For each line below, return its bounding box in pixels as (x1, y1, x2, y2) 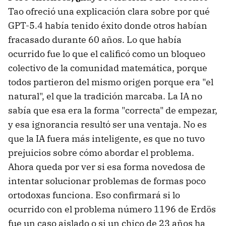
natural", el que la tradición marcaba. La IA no (8, 90, 202, 102)
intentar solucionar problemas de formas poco (8, 175, 206, 187)
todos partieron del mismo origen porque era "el (8, 76, 213, 88)
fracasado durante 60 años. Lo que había (8, 33, 182, 45)
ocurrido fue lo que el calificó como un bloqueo (8, 47, 205, 60)
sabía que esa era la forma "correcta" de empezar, (8, 104, 217, 116)
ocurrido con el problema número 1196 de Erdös (8, 203, 216, 215)
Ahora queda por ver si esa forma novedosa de (8, 160, 205, 173)
